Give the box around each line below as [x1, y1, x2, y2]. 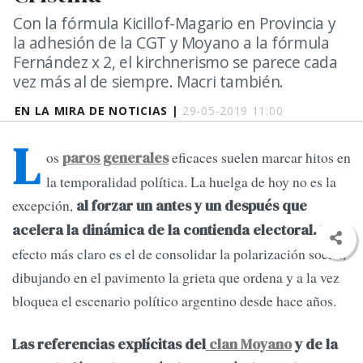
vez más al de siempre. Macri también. [13, 70, 284, 92]
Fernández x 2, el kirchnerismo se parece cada [13, 51, 338, 73]
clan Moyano [206, 335, 292, 355]
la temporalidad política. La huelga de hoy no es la [46, 172, 336, 192]
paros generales [62, 148, 169, 169]
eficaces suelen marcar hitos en [169, 147, 351, 168]
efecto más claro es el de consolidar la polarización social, [12, 244, 346, 264]
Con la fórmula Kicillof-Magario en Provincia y [13, 12, 336, 34]
